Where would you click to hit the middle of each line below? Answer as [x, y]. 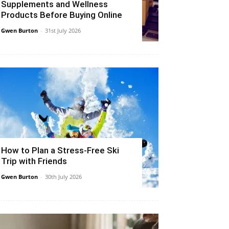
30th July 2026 [63, 176]
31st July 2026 [63, 30]
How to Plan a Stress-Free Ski [60, 150]
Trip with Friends [34, 161]
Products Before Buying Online [62, 15]
